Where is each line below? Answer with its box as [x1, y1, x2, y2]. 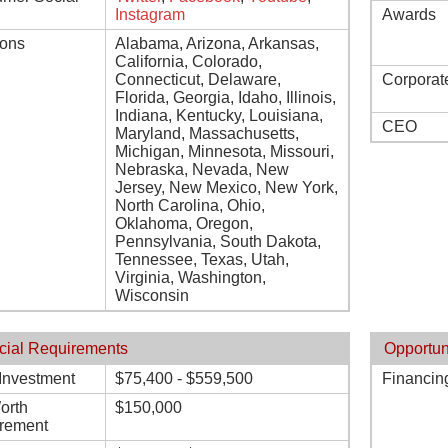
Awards [382, 6, 436, 23]
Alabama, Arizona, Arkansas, [115, 35, 319, 52]
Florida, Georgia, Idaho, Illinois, [115, 89, 336, 106]
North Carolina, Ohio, [115, 197, 265, 214]
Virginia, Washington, [115, 269, 266, 286]
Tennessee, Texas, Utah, [115, 251, 289, 268]
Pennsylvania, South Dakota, [115, 233, 321, 250]
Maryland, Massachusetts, [115, 125, 299, 142]
